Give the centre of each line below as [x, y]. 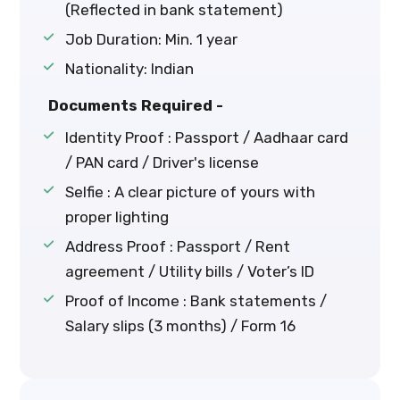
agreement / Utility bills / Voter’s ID [189, 272]
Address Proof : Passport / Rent [177, 247]
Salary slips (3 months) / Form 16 [180, 326]
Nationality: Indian [129, 69]
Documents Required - [136, 106]
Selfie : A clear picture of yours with [190, 192]
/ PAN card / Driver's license [162, 163]
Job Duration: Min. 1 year [151, 40]
